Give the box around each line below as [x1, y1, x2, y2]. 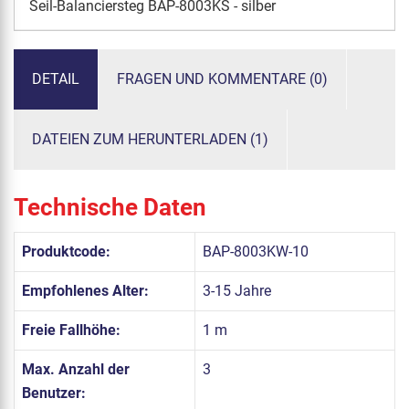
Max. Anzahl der [22, 361, 130, 379]
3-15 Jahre [203, 282, 271, 300]
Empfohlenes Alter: [22, 282, 149, 300]
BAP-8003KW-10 [203, 243, 309, 261]
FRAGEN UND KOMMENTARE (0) [117, 69, 328, 88]
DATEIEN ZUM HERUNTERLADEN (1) [32, 130, 268, 148]
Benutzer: [22, 384, 86, 403]
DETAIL [32, 69, 79, 88]
